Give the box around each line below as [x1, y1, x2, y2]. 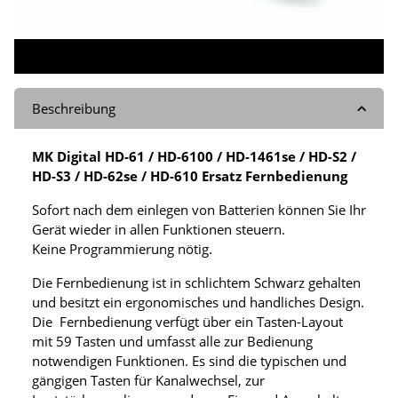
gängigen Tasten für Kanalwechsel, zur [32, 371, 265, 390]
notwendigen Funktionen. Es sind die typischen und [32, 352, 346, 370]
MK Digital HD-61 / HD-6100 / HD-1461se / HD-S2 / [32, 147, 356, 166]
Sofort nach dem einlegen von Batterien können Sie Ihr [32, 201, 366, 219]
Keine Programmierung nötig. [32, 240, 212, 259]
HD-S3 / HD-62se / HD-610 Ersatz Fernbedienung [32, 167, 347, 186]
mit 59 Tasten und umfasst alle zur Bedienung [32, 332, 313, 351]
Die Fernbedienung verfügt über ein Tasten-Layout [32, 313, 343, 331]
